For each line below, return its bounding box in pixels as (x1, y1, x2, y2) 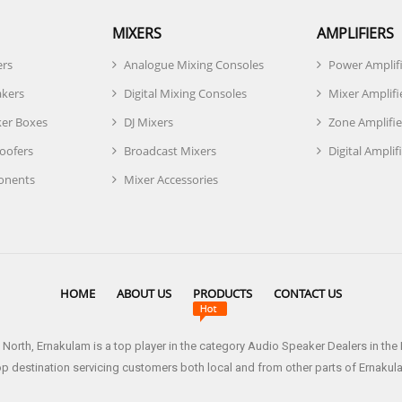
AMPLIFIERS (317, 23, 394, 43)
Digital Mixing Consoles (124, 85, 247, 101)
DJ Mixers (124, 114, 173, 130)
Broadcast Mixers (124, 143, 216, 159)
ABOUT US (117, 285, 171, 301)
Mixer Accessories (124, 171, 218, 188)
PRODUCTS (193, 285, 252, 301)
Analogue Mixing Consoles (124, 57, 264, 73)
